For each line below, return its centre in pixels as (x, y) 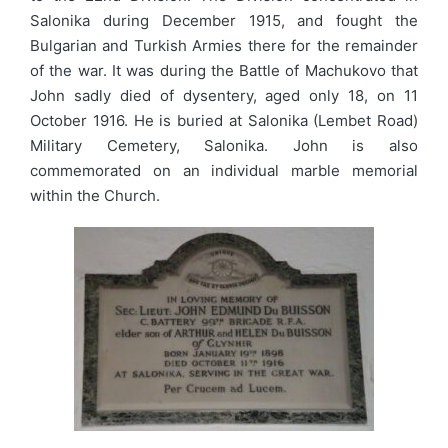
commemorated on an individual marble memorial (224, 171)
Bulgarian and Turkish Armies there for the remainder (224, 46)
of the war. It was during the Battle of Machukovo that (224, 71)
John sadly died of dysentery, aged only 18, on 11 (224, 96)
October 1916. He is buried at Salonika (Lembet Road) (224, 121)
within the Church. (95, 196)
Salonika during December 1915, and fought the (224, 21)
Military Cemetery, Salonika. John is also (224, 146)
